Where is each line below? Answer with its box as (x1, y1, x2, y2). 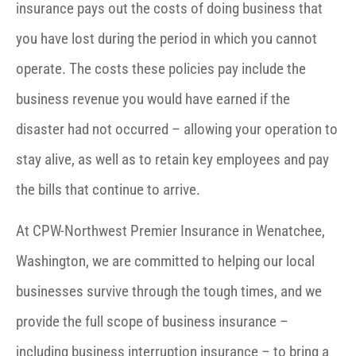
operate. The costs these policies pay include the (16, 60, 306, 79)
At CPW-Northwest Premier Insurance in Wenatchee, (16, 222, 325, 241)
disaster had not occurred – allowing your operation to (16, 120, 338, 139)
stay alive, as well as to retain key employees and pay (16, 150, 329, 169)
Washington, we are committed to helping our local (16, 252, 315, 271)
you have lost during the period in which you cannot (16, 29, 317, 48)
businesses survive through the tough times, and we (16, 282, 322, 301)
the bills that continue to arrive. (16, 180, 200, 199)
